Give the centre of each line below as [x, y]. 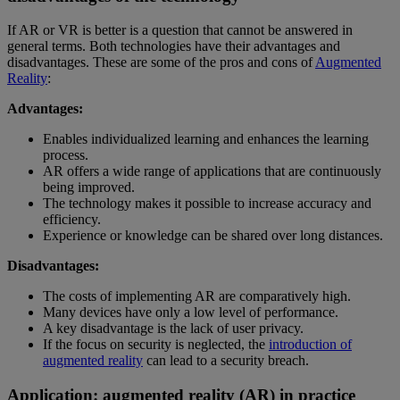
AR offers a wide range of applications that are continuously [212, 171]
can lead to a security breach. [226, 361]
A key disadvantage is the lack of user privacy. [173, 329]
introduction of [310, 345]
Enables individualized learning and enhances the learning [206, 139]
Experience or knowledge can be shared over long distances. [213, 236]
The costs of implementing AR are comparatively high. [197, 296]
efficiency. [72, 220]
